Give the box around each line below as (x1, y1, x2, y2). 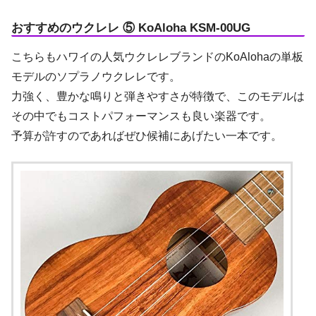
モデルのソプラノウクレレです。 (11, 70, 181, 83)
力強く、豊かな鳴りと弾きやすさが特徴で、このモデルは (11, 90, 305, 102)
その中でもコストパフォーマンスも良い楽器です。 (11, 109, 271, 122)
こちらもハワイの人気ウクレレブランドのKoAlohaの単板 (11, 50, 303, 63)
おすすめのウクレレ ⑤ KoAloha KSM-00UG (11, 20, 250, 35)
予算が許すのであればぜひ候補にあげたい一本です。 (11, 129, 282, 142)
